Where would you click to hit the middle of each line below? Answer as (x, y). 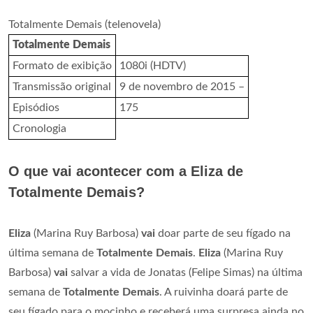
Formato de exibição (62, 66)
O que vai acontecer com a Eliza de (126, 171)
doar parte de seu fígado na (223, 233)
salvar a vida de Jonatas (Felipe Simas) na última (185, 272)
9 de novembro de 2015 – (182, 87)
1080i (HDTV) (153, 66)
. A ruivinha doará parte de (224, 292)
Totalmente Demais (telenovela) (85, 24)
